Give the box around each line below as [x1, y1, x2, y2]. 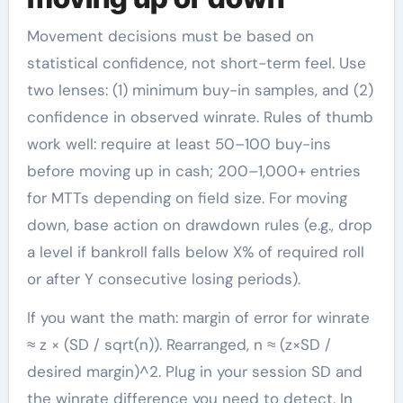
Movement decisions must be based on [26, 25, 314, 46]
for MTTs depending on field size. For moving [26, 187, 347, 208]
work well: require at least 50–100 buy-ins [26, 133, 331, 154]
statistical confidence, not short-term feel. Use [26, 52, 366, 73]
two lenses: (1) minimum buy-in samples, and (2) [26, 79, 373, 100]
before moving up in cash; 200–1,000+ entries [26, 160, 361, 181]
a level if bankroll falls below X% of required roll [26, 241, 364, 262]
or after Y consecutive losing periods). [26, 268, 300, 289]
